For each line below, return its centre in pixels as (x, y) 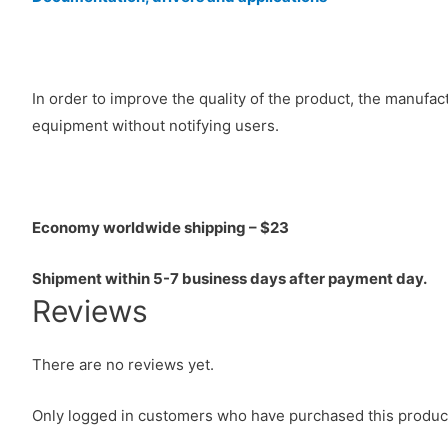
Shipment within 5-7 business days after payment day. (229, 278)
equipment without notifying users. (155, 125)
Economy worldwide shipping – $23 (160, 227)
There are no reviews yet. (123, 364)
